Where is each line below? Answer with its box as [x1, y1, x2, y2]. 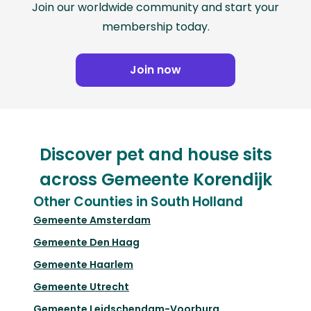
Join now [130, 62, 181, 78]
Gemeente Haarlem [33, 258, 133, 272]
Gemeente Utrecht [33, 280, 129, 294]
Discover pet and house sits [39, 143, 272, 167]
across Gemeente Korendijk [39, 168, 272, 192]
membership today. [101, 19, 210, 35]
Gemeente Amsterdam [33, 213, 151, 228]
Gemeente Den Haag [33, 235, 140, 250]
